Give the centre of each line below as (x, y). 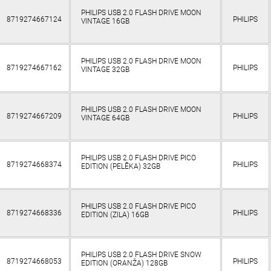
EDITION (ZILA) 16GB (115, 215)
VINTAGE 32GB (105, 70)
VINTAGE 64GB (105, 118)
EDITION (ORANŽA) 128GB (124, 263)
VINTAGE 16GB (105, 21)
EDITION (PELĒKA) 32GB (120, 167)
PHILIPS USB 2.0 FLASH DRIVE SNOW (141, 255)
